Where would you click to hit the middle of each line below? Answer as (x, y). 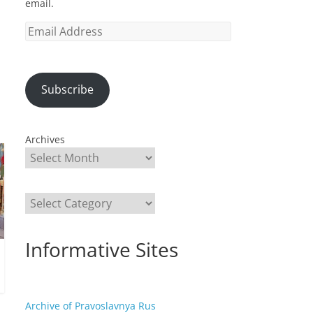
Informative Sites (102, 249)
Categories (49, 199)
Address (44, 43)
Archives (45, 139)
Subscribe (67, 90)
